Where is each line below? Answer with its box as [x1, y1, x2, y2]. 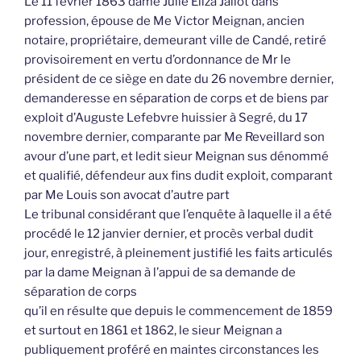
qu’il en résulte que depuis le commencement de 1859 [24, 304, 333, 319]
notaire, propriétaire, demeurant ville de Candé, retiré [24, 33, 326, 48]
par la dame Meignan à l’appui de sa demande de [24, 265, 296, 280]
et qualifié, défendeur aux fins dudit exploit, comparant [24, 168, 333, 184]
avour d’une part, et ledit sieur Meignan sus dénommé [24, 149, 329, 164]
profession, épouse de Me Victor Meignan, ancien [24, 14, 305, 29]
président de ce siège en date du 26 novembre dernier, [24, 72, 334, 87]
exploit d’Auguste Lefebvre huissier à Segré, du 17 [24, 110, 308, 126]
